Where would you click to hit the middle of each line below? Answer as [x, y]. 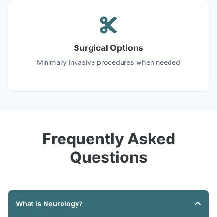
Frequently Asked [108, 139]
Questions [108, 157]
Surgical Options [108, 47]
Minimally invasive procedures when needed [108, 62]
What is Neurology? [49, 203]
